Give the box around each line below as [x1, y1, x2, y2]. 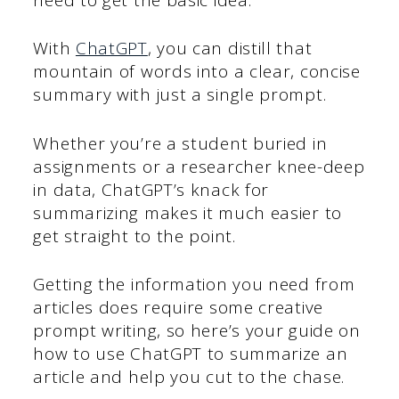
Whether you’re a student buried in [33, 131, 328, 155]
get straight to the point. [33, 224, 236, 248]
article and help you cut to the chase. [33, 365, 346, 389]
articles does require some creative [33, 296, 323, 320]
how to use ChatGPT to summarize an [33, 342, 348, 366]
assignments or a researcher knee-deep [33, 154, 365, 178]
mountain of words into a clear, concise [33, 60, 361, 84]
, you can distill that [147, 37, 313, 61]
